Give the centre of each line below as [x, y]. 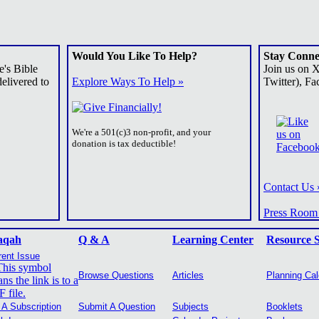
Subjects [190, 307]
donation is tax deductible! [124, 143]
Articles [188, 275]
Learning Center [213, 240]
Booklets [284, 307]
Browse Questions [116, 275]
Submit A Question [117, 307]
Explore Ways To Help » [128, 82]
